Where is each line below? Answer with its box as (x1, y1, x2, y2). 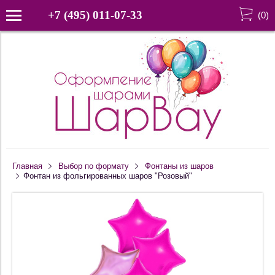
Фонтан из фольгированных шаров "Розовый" (23, 172, 192, 180)
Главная (12, 162, 42, 171)
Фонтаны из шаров (144, 162, 214, 171)
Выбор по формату (58, 162, 129, 171)
